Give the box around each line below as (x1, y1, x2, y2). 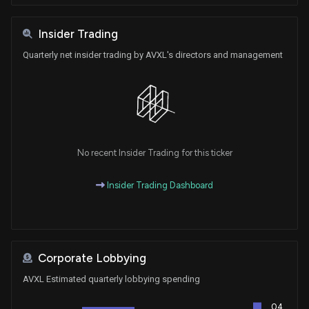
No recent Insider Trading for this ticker (77, 147, 232, 158)
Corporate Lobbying (38, 250, 146, 265)
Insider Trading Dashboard (105, 179, 213, 190)
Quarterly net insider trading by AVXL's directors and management (23, 49, 283, 60)
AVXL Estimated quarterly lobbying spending (23, 273, 200, 284)
